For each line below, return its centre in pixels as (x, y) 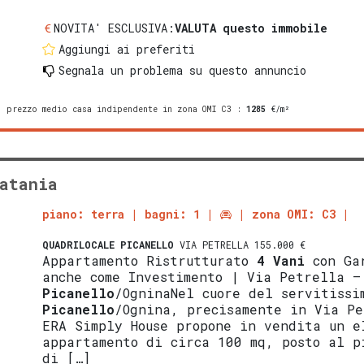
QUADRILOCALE (79, 244)
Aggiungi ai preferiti (127, 49)
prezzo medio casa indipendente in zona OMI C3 (119, 109)
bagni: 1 (173, 214)
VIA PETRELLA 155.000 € (240, 244)
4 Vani (281, 260)
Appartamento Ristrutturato (150, 260)
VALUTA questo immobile (251, 28)
